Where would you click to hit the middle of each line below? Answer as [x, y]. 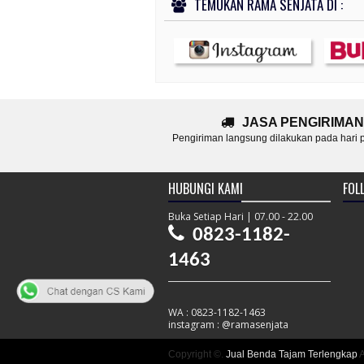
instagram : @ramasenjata [228, 325]
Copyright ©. [197, 354]
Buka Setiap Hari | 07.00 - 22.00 [240, 217]
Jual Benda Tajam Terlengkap [292, 354]
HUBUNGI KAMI [206, 188]
